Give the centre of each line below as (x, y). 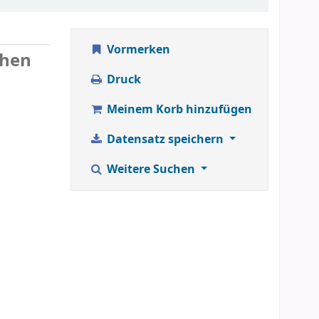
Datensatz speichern (165, 139)
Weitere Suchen (151, 169)
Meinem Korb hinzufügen (178, 109)
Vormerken (137, 49)
